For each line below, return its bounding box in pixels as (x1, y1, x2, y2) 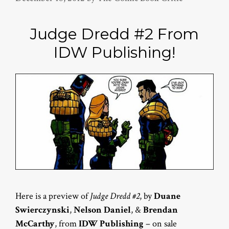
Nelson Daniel (74, 204, 131, 216)
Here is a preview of (15, 190, 90, 202)
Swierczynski (15, 204, 70, 216)
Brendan (143, 204, 178, 216)
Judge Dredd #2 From (30, 24, 199, 43)
